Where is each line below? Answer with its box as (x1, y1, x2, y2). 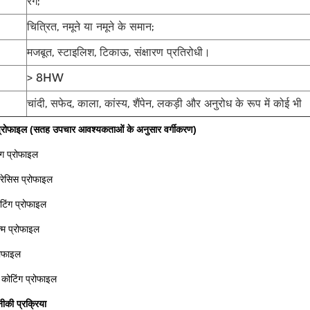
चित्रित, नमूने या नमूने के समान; (27, 20, 154, 33)
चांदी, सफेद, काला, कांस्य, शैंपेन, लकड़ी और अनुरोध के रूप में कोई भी (27, 97, 302, 110)
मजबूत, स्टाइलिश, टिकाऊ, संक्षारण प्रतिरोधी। (27, 46, 210, 59)
